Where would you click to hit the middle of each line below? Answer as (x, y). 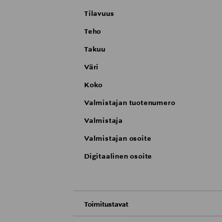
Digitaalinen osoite (118, 157)
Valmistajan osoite (118, 139)
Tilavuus (99, 14)
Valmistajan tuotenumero (130, 103)
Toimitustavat (106, 205)
